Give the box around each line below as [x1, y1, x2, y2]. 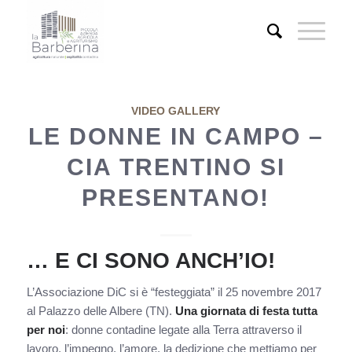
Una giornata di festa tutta [174, 303, 317, 317]
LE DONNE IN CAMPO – [27, 123, 324, 149]
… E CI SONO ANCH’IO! [26, 248, 275, 273]
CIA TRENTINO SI [66, 154, 285, 180]
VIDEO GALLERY [131, 105, 221, 117]
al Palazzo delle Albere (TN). [26, 303, 175, 317]
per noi [26, 322, 65, 336]
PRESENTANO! [82, 185, 270, 211]
